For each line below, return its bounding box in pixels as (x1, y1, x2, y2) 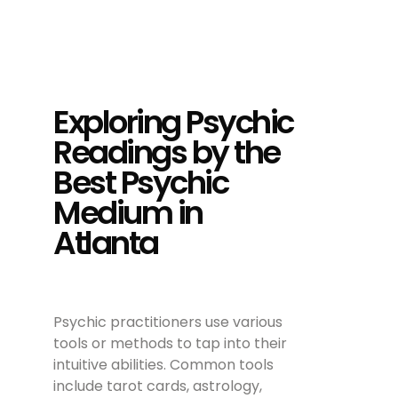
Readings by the (53, 130, 280, 176)
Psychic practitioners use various (53, 312, 283, 333)
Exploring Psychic (53, 99, 293, 146)
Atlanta (53, 220, 158, 267)
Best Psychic (53, 160, 227, 206)
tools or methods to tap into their (53, 333, 287, 354)
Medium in (53, 190, 203, 236)
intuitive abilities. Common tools (53, 354, 274, 376)
